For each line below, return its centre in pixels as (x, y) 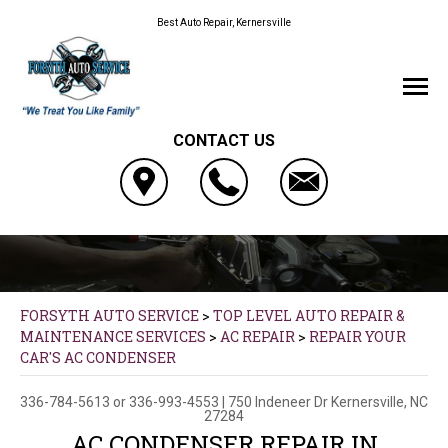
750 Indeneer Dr (278, 401)
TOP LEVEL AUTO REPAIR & (309, 315)
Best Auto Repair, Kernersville (224, 22)
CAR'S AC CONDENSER (98, 357)
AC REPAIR (257, 336)
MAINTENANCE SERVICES (113, 336)
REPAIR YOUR (357, 336)
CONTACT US (224, 140)
